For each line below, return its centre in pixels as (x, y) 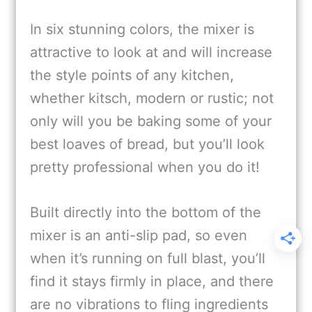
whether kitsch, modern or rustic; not (152, 99)
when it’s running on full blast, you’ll (148, 259)
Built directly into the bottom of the (146, 213)
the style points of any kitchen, (132, 76)
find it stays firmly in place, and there (152, 282)
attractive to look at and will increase (151, 53)
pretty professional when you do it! (145, 167)
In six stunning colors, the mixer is (142, 30)
